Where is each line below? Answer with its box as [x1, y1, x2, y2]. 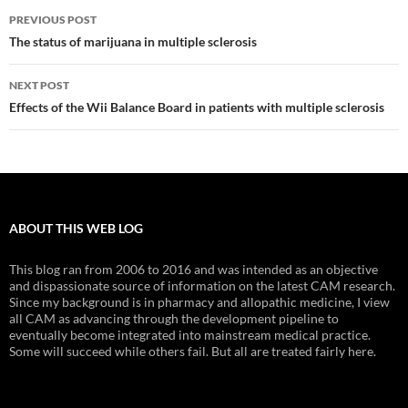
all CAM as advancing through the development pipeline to [9, 311, 339, 327]
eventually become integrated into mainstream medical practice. [9, 327, 371, 343]
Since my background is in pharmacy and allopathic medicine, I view [9, 294, 390, 311]
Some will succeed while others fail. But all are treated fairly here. [9, 343, 376, 360]
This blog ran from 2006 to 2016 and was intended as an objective [9, 261, 378, 278]
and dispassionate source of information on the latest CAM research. [9, 278, 395, 294]
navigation [8, 30, 121, 60]
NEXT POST [9, 78, 69, 93]
